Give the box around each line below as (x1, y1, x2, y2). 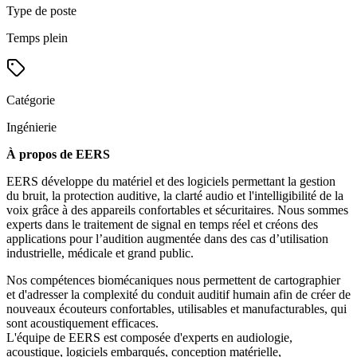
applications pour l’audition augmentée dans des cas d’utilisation (6, 232, 328, 245)
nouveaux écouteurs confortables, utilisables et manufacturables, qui (6, 302, 347, 316)
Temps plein (6, 31, 68, 45)
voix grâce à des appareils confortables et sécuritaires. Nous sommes (6, 203, 348, 217)
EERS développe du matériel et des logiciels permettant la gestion (6, 175, 335, 188)
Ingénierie (6, 120, 57, 134)
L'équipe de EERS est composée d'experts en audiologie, (6, 331, 292, 344)
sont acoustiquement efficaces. (6, 316, 159, 330)
